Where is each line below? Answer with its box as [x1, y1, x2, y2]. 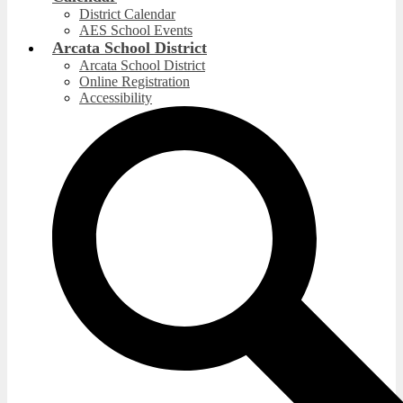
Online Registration [79, 74, 190, 89]
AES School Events [79, 22, 193, 38]
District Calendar [79, 6, 175, 22]
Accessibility [79, 90, 152, 105]
